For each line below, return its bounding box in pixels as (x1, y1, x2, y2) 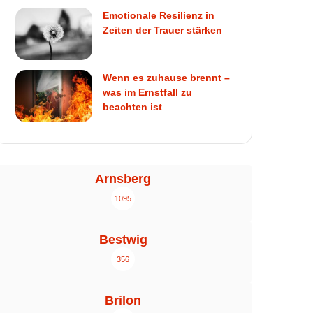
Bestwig (99, 232, 147, 247)
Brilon (105, 293, 141, 307)
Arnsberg (95, 171, 151, 186)
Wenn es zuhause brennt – (103, 71, 231, 83)
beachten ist (103, 101, 163, 112)
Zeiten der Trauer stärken (103, 24, 223, 36)
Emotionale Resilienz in (103, 9, 215, 21)
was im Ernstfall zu (103, 86, 193, 98)
